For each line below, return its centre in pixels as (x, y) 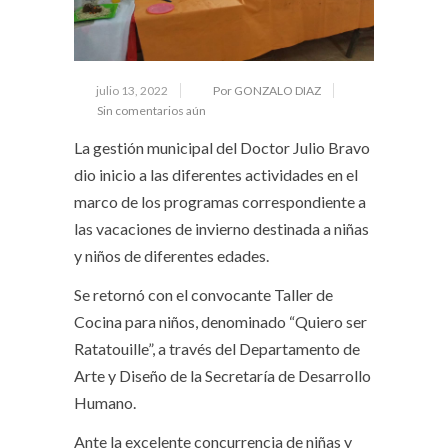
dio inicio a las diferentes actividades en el (216, 174)
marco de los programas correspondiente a (220, 201)
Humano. (105, 402)
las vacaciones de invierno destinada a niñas (221, 228)
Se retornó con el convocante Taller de (203, 294)
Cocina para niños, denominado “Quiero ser (220, 321)
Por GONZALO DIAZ (267, 90)
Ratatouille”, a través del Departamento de (217, 348)
